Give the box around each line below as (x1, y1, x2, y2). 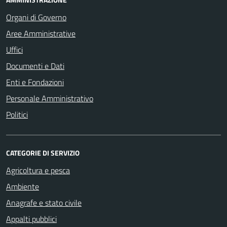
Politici (6, 108, 28, 121)
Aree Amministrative (6, 27, 75, 40)
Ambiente (6, 180, 39, 193)
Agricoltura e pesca (6, 164, 70, 176)
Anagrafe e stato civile (6, 197, 82, 209)
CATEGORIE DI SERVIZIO (6, 147, 80, 158)
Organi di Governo (6, 11, 66, 23)
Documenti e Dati (6, 60, 64, 72)
